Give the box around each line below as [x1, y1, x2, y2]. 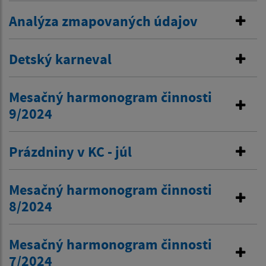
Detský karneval [9, 50, 112, 69]
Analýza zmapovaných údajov [9, 12, 198, 31]
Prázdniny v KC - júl [9, 142, 132, 161]
